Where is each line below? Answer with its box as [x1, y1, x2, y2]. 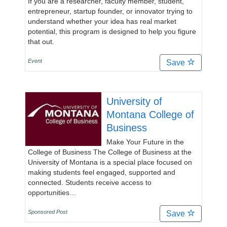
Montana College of [106, 109, 194, 120]
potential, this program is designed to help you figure [28, 27, 196, 35]
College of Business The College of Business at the [28, 148, 192, 156]
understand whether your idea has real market [28, 17, 176, 25]
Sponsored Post [28, 209, 67, 215]
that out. [28, 37, 54, 46]
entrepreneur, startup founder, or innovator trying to [28, 7, 193, 15]
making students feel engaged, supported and [28, 168, 175, 176]
